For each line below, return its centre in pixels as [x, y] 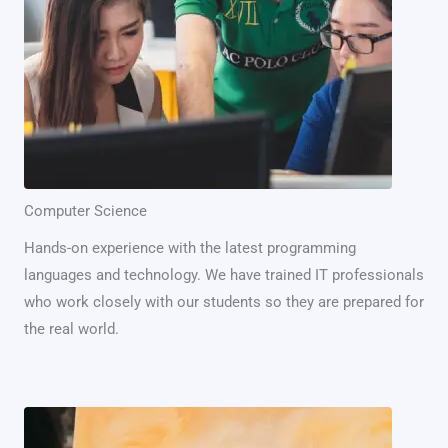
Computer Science [85, 211]
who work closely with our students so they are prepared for [224, 302]
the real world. [71, 329]
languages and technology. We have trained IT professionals [224, 275]
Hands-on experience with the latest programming [190, 248]
